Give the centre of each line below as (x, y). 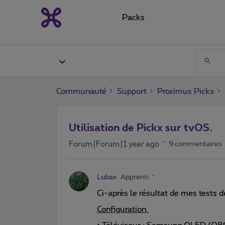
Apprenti (135, 177)
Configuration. (123, 209)
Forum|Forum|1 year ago (114, 144)
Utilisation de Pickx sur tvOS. (141, 128)
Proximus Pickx (186, 91)
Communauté (81, 91)
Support (132, 91)
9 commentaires (195, 144)
